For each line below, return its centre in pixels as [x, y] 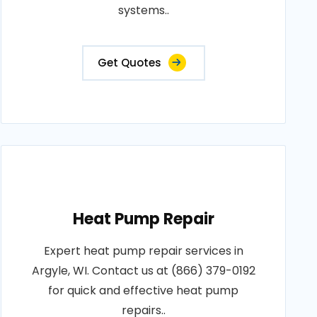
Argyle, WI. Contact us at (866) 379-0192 [143, 271]
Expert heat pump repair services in [143, 251]
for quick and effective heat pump [144, 290]
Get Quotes [129, 63]
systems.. [143, 10]
